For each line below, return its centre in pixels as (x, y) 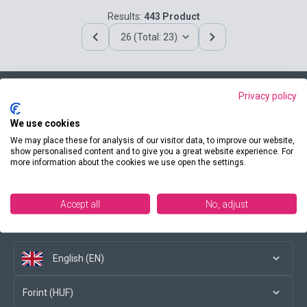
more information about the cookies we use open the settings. (128, 162)
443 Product (172, 16)
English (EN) (78, 258)
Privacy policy (268, 95)
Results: (125, 16)
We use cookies (45, 123)
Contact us (37, 115)
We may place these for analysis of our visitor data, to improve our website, (152, 140)
